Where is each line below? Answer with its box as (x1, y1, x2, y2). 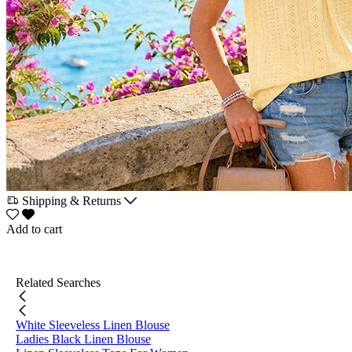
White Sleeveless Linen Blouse (16, 318, 170, 332)
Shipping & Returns (22, 194, 121, 207)
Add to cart (6, 222, 62, 236)
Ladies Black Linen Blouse (16, 332, 151, 346)
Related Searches (16, 276, 101, 289)
